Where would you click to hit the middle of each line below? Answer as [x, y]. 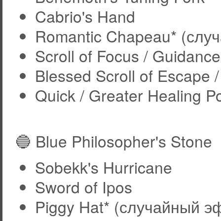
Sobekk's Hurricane [103, 167]
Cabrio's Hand [85, 16]
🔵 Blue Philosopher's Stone [113, 141]
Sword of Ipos [83, 187]
